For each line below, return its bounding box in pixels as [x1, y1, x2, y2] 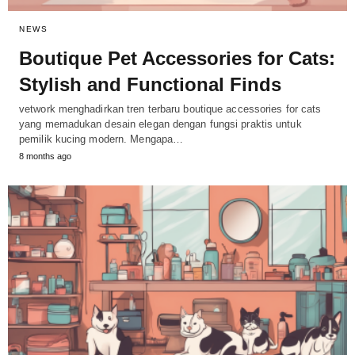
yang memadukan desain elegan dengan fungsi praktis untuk [19, 118, 302, 131]
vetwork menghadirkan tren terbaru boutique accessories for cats [19, 103, 322, 116]
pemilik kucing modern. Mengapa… [19, 133, 184, 146]
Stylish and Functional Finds [19, 74, 281, 96]
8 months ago [19, 151, 71, 162]
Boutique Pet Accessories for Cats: [19, 48, 335, 70]
